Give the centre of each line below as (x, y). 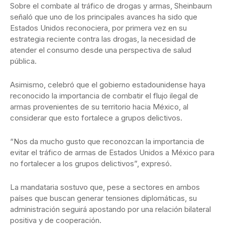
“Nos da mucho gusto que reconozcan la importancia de (107, 142)
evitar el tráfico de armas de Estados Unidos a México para (112, 153)
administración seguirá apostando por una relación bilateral (110, 209)
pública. (23, 61)
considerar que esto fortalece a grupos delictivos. (96, 118)
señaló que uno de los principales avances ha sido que (104, 17)
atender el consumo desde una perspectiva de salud (101, 50)
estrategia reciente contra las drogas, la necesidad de (103, 39)
